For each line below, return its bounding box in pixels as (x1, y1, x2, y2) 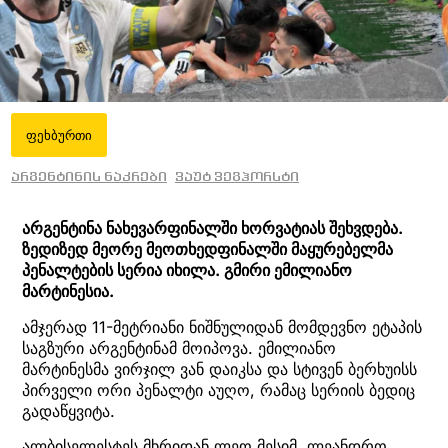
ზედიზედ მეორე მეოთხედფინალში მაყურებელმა (22, 239, 393, 260)
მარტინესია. (22, 281, 114, 302)
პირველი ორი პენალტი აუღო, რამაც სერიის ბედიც (22, 379, 415, 400)
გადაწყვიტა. (22, 400, 115, 421)
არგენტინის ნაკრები (11, 168, 167, 185)
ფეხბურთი (26, 127, 92, 144)
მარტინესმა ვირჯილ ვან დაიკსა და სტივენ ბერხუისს (22, 358, 417, 379)
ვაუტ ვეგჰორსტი (175, 168, 299, 185)
